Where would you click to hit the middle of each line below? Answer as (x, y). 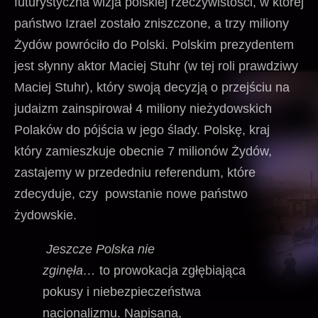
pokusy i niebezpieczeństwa (122, 291)
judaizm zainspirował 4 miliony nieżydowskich (143, 108)
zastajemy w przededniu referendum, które (135, 172)
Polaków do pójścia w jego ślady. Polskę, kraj (142, 130)
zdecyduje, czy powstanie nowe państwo (131, 193)
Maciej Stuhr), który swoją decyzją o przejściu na (152, 87)
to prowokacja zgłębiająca (172, 270)
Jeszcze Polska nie (99, 249)
